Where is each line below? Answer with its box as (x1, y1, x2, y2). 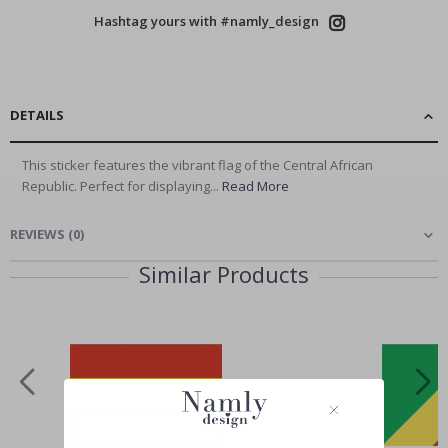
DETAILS (10, 106, 64, 125)
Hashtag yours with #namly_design (93, 12, 319, 31)
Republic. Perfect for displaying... (22, 177, 222, 196)
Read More (222, 177, 289, 196)
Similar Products (139, 259, 309, 290)
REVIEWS (10, 225, 65, 244)
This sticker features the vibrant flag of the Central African (22, 156, 373, 175)
